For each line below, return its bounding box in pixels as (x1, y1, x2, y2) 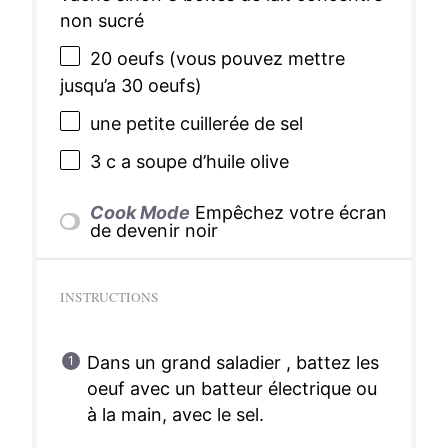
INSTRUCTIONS (59, 287, 159, 306)
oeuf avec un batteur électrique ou (86, 377, 378, 399)
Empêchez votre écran (194, 201, 387, 223)
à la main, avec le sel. (86, 403, 264, 425)
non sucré (59, 10, 144, 32)
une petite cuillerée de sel (89, 112, 303, 134)
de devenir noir (90, 219, 218, 241)
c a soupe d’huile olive (100, 151, 289, 173)
